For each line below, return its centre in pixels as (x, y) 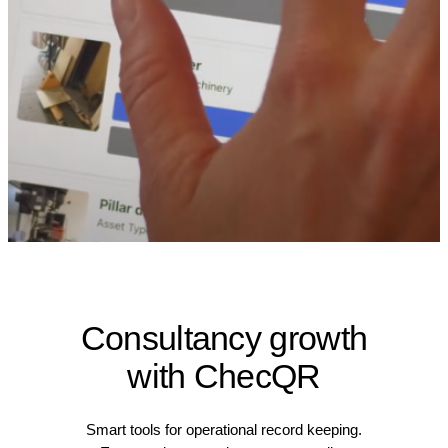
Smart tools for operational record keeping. (224, 429)
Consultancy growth (224, 339)
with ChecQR (224, 377)
